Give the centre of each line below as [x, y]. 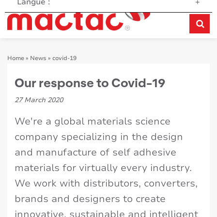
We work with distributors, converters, [106, 184]
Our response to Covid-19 [90, 82]
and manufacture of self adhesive [95, 153]
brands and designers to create [90, 199]
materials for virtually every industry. [103, 168]
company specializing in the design [99, 137]
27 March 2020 [39, 100]
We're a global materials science [93, 122]
